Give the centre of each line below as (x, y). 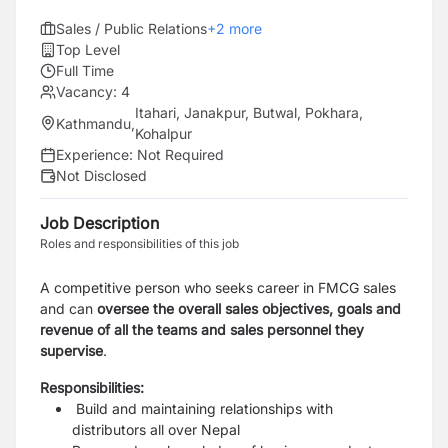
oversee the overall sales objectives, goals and (249, 308)
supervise (71, 350)
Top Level (88, 49)
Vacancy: (86, 91)
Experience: (96, 154)
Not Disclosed (101, 175)
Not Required (180, 154)
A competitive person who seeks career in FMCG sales (218, 287)
